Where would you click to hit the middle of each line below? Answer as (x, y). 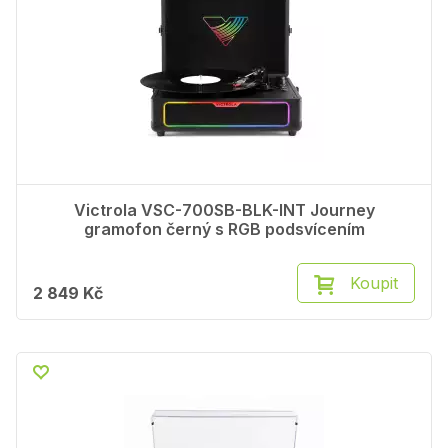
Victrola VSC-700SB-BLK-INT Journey (224, 210)
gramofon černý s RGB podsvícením (224, 229)
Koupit (374, 283)
